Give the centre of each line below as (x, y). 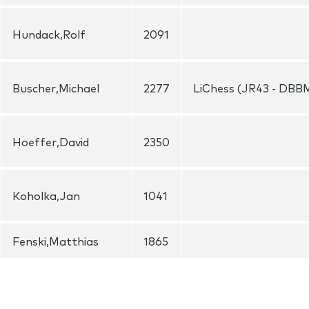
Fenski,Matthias (56, 241)
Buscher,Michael (56, 88)
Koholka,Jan (46, 195)
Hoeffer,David (51, 141)
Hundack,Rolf (49, 34)
